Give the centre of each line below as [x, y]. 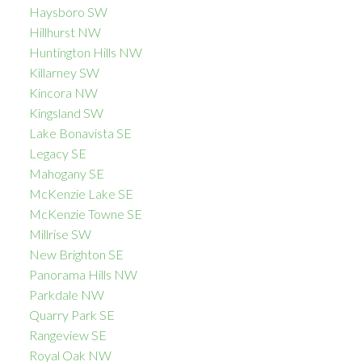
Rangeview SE [67, 335]
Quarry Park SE [72, 315]
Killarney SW [64, 73]
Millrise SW [60, 234]
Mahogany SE [66, 174]
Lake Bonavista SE [80, 133]
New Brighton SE [76, 255]
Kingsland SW [66, 113]
